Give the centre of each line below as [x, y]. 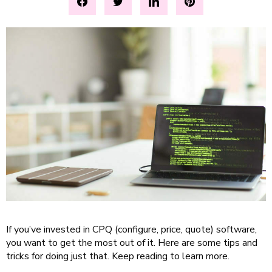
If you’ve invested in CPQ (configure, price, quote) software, [131, 229]
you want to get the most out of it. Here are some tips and [132, 243]
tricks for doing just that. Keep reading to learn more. [118, 256]
